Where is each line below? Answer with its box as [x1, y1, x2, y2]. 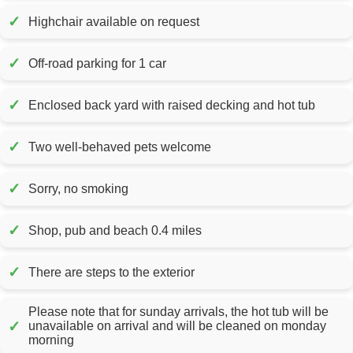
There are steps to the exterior [28, 265, 195, 279]
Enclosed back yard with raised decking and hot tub [28, 98, 315, 112]
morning [28, 333, 74, 347]
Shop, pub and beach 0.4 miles [28, 223, 202, 237]
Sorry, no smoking [28, 181, 128, 195]
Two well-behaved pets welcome [28, 139, 211, 154]
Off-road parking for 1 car [28, 56, 166, 70]
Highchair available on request [28, 14, 199, 28]
